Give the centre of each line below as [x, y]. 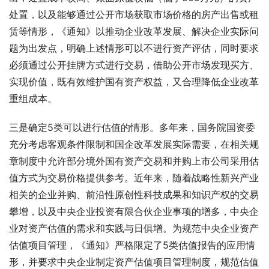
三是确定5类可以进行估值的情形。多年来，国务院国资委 [132, 128]
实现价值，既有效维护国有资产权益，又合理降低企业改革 [134, 82]
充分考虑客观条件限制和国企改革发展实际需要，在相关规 [134, 144]
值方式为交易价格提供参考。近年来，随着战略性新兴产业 [134, 178]
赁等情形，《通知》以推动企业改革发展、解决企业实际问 [134, 32]
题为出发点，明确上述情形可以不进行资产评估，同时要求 [134, 48]
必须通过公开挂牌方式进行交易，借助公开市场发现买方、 [134, 65]
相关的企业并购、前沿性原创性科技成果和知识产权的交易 [134, 195]
